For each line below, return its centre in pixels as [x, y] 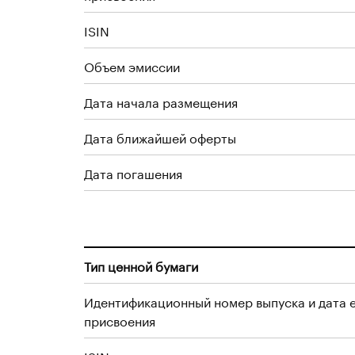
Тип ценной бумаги [141, 265]
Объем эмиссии [132, 65]
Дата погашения [133, 172]
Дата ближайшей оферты [160, 137]
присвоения [120, 320]
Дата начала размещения [161, 101]
